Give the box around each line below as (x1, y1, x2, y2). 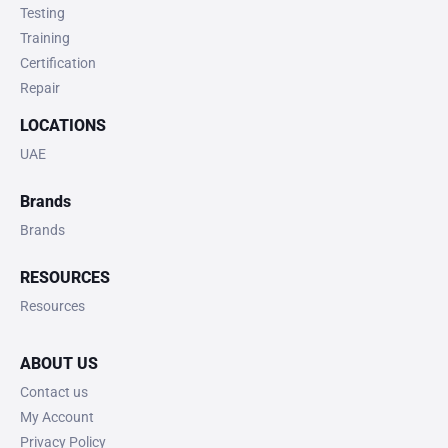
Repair (20, 80, 60, 97)
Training (20, 30, 70, 47)
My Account (20, 409, 94, 426)
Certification (20, 55, 96, 72)
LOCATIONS (20, 116, 106, 136)
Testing (20, 5, 65, 22)
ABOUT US (20, 354, 98, 374)
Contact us (20, 384, 88, 401)
